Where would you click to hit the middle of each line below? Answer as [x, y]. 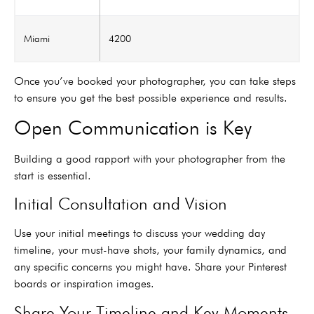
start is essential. [53, 176]
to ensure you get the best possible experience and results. [151, 97]
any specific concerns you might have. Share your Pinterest [150, 267]
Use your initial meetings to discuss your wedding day [139, 233]
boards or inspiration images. [84, 284]
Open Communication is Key [133, 128]
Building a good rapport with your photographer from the [150, 159]
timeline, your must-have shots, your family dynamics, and [150, 250]
